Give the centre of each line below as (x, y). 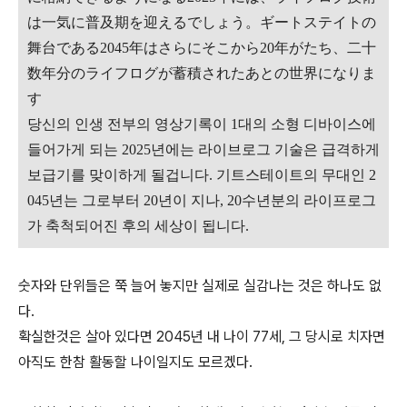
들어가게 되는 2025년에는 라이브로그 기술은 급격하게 (203, 149)
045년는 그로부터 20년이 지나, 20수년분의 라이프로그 (202, 200)
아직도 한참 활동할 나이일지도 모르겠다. (135, 362)
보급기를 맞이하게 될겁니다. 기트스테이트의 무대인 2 (202, 175)
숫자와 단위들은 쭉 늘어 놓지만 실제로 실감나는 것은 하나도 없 (200, 286)
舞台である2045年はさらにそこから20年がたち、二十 (202, 48)
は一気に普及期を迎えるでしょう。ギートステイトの (202, 22)
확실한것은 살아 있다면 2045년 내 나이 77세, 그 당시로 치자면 (202, 337)
